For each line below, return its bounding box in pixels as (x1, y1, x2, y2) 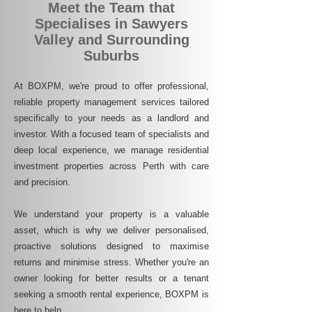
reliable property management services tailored (14, 97, 209, 107)
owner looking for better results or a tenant (14, 273, 209, 283)
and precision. (14, 177, 70, 187)
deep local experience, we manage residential (14, 145, 209, 155)
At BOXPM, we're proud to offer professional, (14, 81, 209, 91)
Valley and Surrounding (33, 32, 189, 47)
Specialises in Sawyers (35, 16, 188, 31)
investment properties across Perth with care (14, 161, 209, 171)
